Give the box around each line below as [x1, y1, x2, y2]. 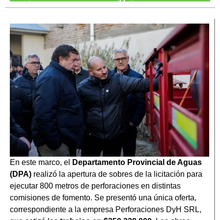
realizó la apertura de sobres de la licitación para [31, 169, 202, 178]
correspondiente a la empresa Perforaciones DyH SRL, [10, 205, 201, 214]
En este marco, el [10, 158, 72, 166]
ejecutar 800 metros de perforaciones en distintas [10, 181, 181, 190]
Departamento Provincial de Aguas [72, 158, 202, 166]
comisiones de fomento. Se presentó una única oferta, [10, 193, 196, 202]
